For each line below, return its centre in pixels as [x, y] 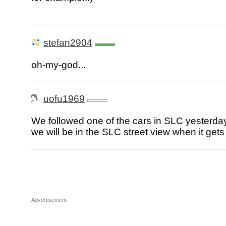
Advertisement [49, 200]
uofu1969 [64, 99]
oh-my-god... [59, 65]
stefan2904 [68, 43]
